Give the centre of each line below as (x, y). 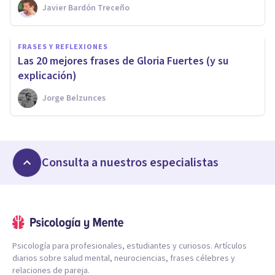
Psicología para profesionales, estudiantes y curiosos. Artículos (130, 246)
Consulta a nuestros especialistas (130, 162)
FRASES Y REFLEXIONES (63, 47)
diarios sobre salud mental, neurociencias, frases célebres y (124, 258)
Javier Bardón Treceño (86, 8)
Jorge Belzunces (74, 98)
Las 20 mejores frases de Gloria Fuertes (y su (123, 61)
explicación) (47, 76)
